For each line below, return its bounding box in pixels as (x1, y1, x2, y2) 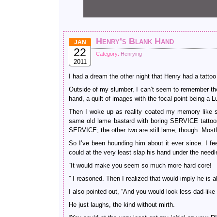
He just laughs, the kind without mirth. (69, 201, 175, 208)
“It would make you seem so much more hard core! (69, 162, 212, 169)
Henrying (121, 51, 142, 57)
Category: (96, 51, 121, 57)
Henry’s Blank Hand (96, 36, 174, 46)
